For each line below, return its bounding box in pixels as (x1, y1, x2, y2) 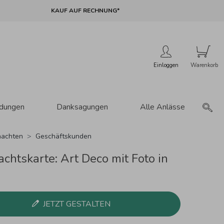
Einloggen (153, 61, 178, 69)
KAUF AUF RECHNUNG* (50, 6, 119, 15)
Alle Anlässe (139, 101, 185, 112)
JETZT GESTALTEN (42, 198, 110, 209)
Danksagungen (56, 101, 108, 112)
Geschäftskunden (35, 131, 91, 141)
